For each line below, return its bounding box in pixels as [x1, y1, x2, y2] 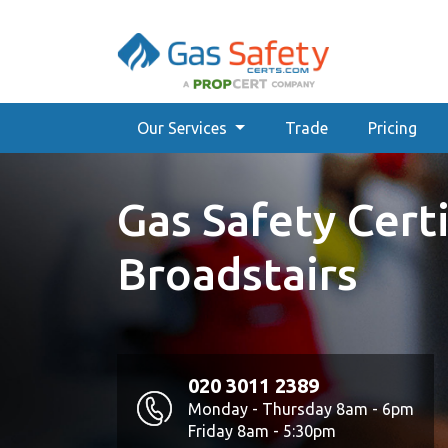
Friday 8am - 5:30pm [188, 422, 336, 440]
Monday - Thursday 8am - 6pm [188, 400, 414, 418]
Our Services [137, 119, 231, 137]
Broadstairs [117, 248, 358, 299]
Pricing [367, 119, 417, 137]
